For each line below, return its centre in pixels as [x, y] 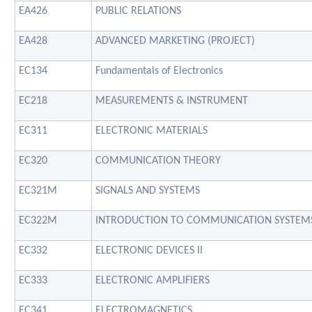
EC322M [38, 220]
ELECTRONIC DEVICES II [149, 250]
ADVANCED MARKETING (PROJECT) [175, 41]
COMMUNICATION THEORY [158, 161]
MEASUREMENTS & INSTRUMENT [172, 101]
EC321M [38, 190]
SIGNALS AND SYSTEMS [148, 190]
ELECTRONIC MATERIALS [151, 131]
